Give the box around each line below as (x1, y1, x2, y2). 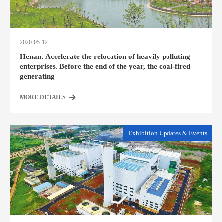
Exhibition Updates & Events (128, 129, 207, 137)
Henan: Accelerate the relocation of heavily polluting (20, 53, 190, 60)
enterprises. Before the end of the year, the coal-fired (20, 62, 190, 70)
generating (20, 72, 55, 80)
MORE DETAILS (20, 94, 66, 101)
